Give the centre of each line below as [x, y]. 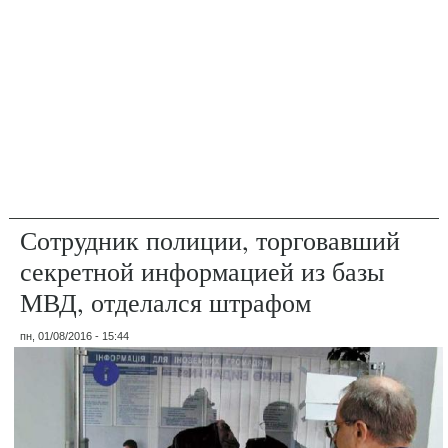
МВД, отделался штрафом [166, 301]
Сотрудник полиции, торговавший [210, 239]
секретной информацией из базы [202, 270]
